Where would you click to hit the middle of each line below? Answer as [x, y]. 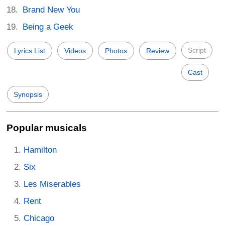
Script [197, 50]
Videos [75, 50]
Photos [116, 50]
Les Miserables [52, 184]
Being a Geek [48, 27]
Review [158, 50]
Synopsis [28, 94]
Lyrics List [30, 50]
